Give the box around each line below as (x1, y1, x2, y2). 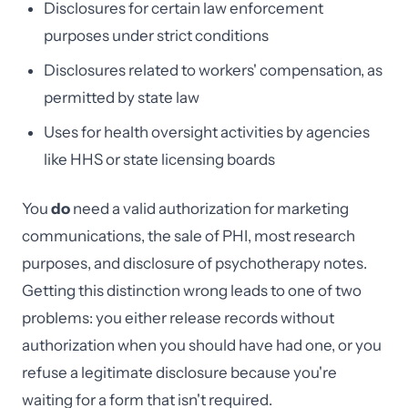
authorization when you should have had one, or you (22, 336, 382, 354)
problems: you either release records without (22, 309, 334, 327)
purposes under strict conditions (44, 26, 269, 45)
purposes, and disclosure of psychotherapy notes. (22, 254, 367, 272)
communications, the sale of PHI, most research (22, 227, 355, 245)
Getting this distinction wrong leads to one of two (22, 281, 362, 300)
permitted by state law (44, 88, 199, 107)
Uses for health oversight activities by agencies (44, 123, 370, 141)
